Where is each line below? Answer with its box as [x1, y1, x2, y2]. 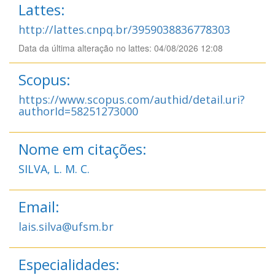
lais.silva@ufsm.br [18, 219, 114, 234]
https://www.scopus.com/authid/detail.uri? [18, 91, 245, 107]
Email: [18, 196, 60, 217]
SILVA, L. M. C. [18, 161, 90, 176]
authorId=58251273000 [18, 103, 138, 118]
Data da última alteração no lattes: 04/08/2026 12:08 [18, 41, 223, 54]
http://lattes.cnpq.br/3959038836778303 [18, 21, 230, 37]
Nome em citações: [18, 138, 147, 159]
